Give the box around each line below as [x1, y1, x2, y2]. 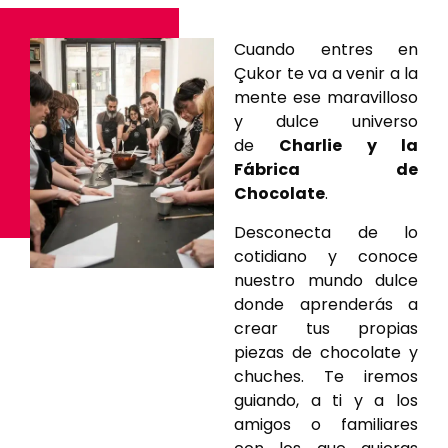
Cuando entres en [234, 38, 418, 62]
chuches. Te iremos [234, 364, 418, 388]
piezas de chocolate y [234, 340, 418, 364]
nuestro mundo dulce [234, 268, 418, 292]
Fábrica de [234, 158, 418, 182]
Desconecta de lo [234, 220, 418, 244]
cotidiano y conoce [234, 244, 418, 268]
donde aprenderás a [234, 292, 418, 316]
